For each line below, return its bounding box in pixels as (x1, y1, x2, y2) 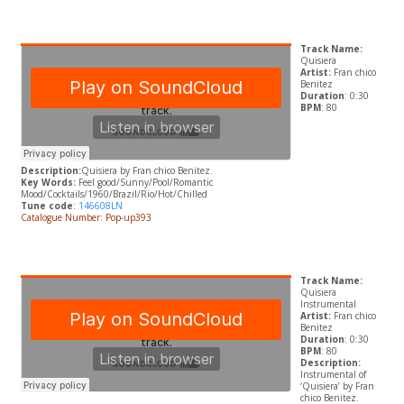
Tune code (20, 199, 73, 213)
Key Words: (20, 176, 76, 189)
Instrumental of (299, 368, 366, 381)
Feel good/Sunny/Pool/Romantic (75, 176, 213, 189)
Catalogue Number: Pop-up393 (20, 211, 154, 225)
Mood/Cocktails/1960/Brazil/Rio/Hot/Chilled (20, 188, 207, 201)
